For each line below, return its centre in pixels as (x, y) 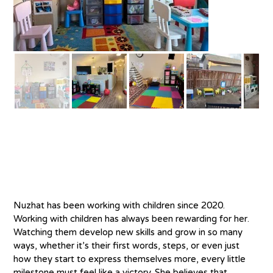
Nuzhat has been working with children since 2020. (121, 205)
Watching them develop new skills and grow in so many (129, 232)
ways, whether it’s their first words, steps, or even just (128, 245)
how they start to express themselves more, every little (131, 259)
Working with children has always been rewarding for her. (133, 218)
